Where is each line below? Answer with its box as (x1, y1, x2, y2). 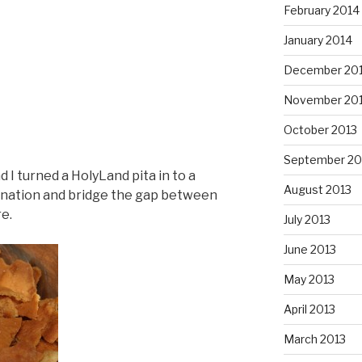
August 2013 (283, 183, 351, 197)
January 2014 (283, 33, 352, 48)
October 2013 (283, 123, 357, 137)
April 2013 (283, 302, 335, 317)
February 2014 (283, 3, 360, 18)
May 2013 (283, 272, 335, 287)
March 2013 (283, 332, 346, 347)
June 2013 (283, 242, 336, 257)
